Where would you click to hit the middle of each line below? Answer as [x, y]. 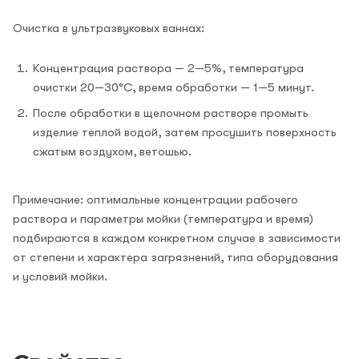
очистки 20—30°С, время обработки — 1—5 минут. [173, 87]
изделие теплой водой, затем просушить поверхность [185, 132]
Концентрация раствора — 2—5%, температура [168, 68]
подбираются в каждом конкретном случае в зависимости [177, 238]
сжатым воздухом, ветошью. [112, 151]
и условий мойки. [60, 276]
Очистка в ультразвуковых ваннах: [109, 28]
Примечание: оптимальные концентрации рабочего [155, 199]
